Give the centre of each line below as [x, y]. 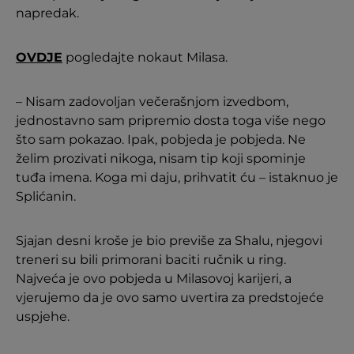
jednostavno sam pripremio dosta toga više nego [171, 121]
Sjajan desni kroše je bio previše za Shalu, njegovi [169, 241]
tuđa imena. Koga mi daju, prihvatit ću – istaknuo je [177, 178]
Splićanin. [46, 197]
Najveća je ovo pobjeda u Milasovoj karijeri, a [154, 279]
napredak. [47, 13]
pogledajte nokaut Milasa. [145, 58]
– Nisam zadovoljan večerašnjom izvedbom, [152, 102]
